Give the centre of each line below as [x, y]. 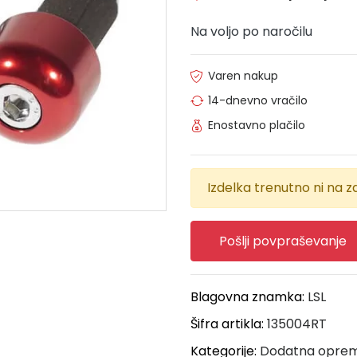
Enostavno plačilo [257, 125]
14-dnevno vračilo [258, 100]
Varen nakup [243, 75]
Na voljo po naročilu [251, 31]
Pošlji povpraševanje [283, 241]
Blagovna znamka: [249, 296]
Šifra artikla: [229, 324]
